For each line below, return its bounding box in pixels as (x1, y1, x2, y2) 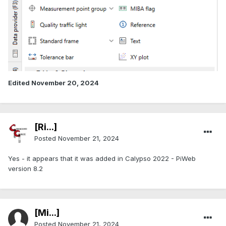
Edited (8, 79, 31, 87)
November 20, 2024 (31, 79, 99, 87)
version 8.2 (8, 164, 43, 173)
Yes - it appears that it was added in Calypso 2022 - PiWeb (8, 154, 196, 163)
